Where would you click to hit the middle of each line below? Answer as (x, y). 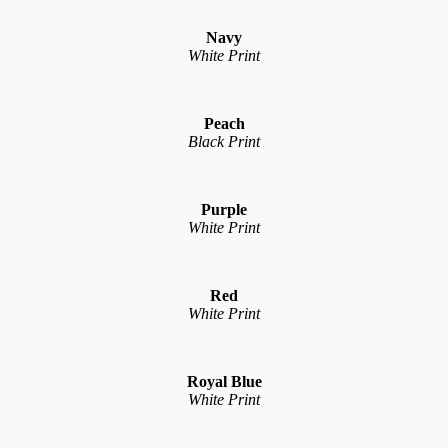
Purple (224, 209)
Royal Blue (224, 381)
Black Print (224, 141)
